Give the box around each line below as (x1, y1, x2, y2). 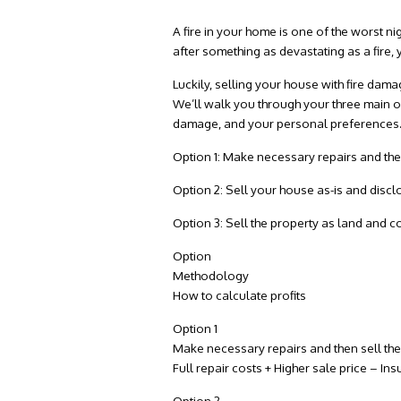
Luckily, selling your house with (173, 75, 347, 91)
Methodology (173, 268, 250, 284)
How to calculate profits (173, 287, 307, 303)
